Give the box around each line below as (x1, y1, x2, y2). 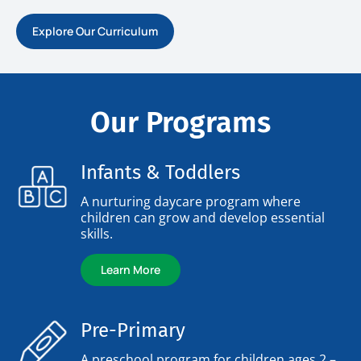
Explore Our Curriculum (32, 23, 158, 39)
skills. (81, 224, 113, 243)
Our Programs (90, 104, 271, 140)
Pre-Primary (81, 318, 185, 342)
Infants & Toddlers (81, 160, 240, 184)
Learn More (101, 261, 160, 277)
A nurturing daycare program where (81, 192, 301, 210)
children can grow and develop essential (81, 208, 325, 226)
